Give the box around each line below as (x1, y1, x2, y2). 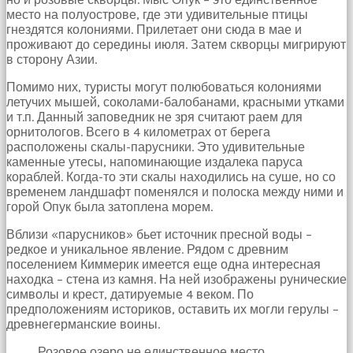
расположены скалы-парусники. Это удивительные (6, 139, 305, 154)
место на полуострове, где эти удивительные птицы (6, 6, 308, 22)
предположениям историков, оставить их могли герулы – (6, 301, 339, 317)
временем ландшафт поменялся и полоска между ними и (6, 184, 344, 199)
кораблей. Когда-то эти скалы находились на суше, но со (6, 169, 336, 184)
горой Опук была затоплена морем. (6, 199, 213, 214)
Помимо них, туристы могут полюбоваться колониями (6, 79, 321, 95)
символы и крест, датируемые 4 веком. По (6, 286, 254, 302)
